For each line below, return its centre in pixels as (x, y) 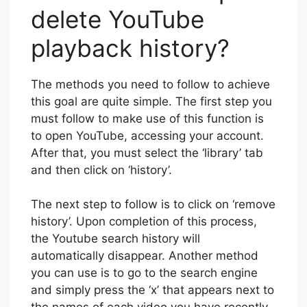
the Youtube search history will (115, 239)
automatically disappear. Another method (145, 256)
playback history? (130, 48)
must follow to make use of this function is (147, 118)
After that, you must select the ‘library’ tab (147, 152)
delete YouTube (118, 19)
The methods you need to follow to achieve (150, 84)
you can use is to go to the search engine (144, 273)
